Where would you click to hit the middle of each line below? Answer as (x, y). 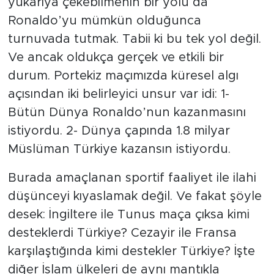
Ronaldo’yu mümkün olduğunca (104, 21)
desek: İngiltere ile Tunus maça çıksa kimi (128, 215)
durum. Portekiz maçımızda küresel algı (123, 76)
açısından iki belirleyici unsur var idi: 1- (118, 94)
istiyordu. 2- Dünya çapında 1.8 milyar (119, 131)
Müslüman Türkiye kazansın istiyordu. (119, 150)
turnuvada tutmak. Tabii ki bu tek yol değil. (134, 39)
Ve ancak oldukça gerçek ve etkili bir (116, 58)
